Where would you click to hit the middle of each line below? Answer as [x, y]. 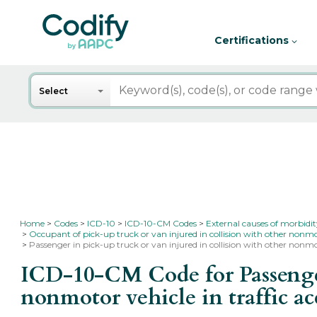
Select [54, 91]
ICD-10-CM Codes [161, 223]
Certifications [253, 40]
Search [51, 82]
